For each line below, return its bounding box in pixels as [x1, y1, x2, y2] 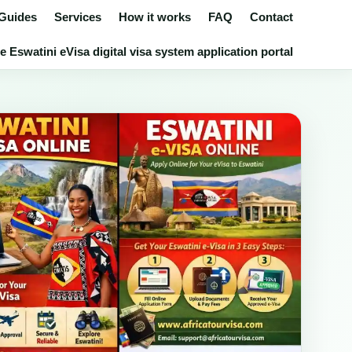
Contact [250, 11, 293, 24]
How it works [119, 11, 191, 24]
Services [54, 11, 101, 24]
